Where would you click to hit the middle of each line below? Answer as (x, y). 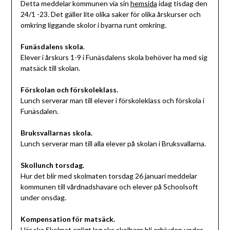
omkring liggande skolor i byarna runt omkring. (93, 25)
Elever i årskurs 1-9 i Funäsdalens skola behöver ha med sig (114, 57)
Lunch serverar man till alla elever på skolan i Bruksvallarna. (113, 144)
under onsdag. (43, 198)
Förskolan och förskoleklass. (69, 90)
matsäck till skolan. (50, 68)
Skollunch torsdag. (52, 165)
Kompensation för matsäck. (68, 219)
